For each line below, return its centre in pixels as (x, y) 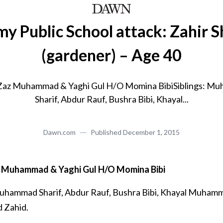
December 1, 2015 (151, 132)
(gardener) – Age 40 (111, 55)
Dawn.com (59, 132)
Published (106, 132)
